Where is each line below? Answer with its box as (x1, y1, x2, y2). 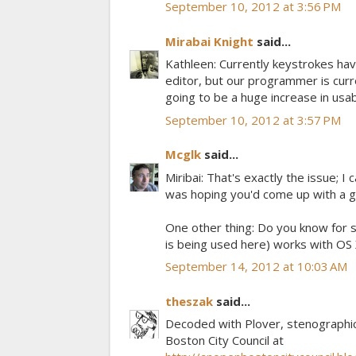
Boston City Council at (165, 332, 284, 349)
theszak (165, 292, 213, 309)
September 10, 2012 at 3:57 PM (165, 111, 341, 128)
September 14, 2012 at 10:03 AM (165, 258, 347, 275)
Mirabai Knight (165, 33, 253, 49)
